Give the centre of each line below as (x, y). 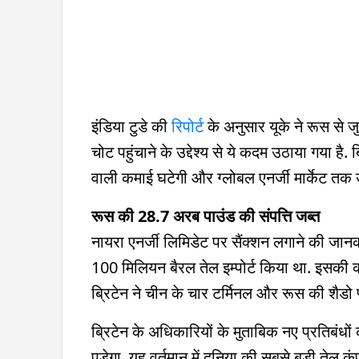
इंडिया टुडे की (131, 126)
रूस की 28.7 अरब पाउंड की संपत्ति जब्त (206, 216)
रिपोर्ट (188, 126)
